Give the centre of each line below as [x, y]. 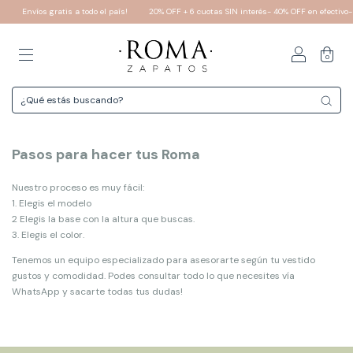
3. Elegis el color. [48, 235]
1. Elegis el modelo [52, 203]
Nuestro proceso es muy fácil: [78, 188]
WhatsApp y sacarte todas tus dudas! [97, 292]
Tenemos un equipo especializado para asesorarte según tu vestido [163, 260]
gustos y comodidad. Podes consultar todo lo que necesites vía [153, 276]
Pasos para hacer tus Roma [106, 154]
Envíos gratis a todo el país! [72, 11]
